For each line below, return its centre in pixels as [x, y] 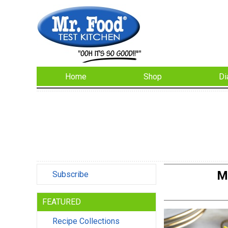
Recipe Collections [86, 221]
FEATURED [62, 202]
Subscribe [70, 175]
